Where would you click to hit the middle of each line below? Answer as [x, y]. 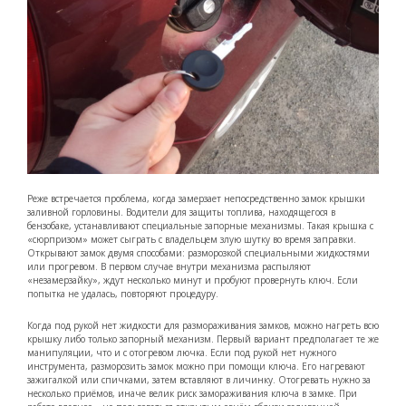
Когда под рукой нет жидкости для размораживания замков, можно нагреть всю [203, 326]
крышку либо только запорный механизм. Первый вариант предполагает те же [203, 339]
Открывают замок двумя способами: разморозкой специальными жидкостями [198, 253]
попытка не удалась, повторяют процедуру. [123, 294]
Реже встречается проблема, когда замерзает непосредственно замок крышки [196, 199]
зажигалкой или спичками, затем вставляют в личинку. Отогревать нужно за [199, 380]
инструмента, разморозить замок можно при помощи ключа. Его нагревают [196, 367]
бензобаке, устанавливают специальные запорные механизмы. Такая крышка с [200, 226]
